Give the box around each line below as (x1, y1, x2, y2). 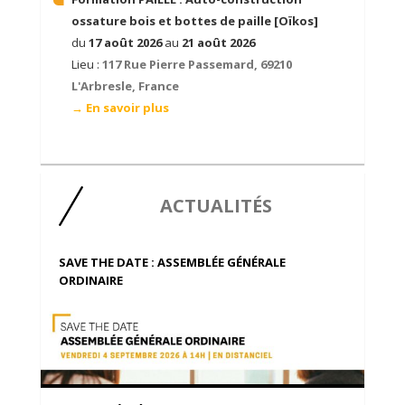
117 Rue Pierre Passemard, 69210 (101, 56, 292, 73)
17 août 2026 (88, 34, 162, 52)
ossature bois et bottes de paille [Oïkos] (71, 13, 318, 30)
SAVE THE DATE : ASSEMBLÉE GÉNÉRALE (58, 254, 286, 271)
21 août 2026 (181, 34, 255, 52)
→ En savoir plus (71, 99, 169, 117)
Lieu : (71, 56, 102, 73)
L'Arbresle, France (71, 78, 179, 95)
